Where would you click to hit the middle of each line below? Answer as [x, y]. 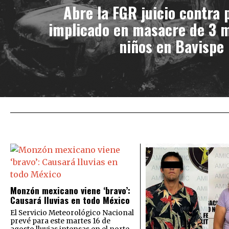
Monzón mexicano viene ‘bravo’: [70, 190]
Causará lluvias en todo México [70, 200]
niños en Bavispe [171, 47]
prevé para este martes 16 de [60, 221]
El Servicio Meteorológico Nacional [72, 213]
